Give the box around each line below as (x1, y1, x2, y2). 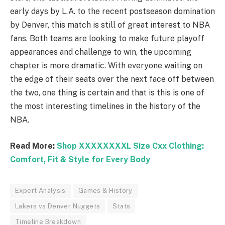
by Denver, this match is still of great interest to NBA (10, 20, 210, 30)
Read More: (10, 141, 57, 151)
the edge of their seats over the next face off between (10, 74, 214, 84)
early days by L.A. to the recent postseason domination (10, 7, 215, 17)
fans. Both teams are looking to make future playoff (10, 34, 204, 44)
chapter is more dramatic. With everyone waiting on (10, 61, 202, 71)
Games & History (78, 187, 133, 195)
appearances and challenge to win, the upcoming (10, 47, 191, 57)
